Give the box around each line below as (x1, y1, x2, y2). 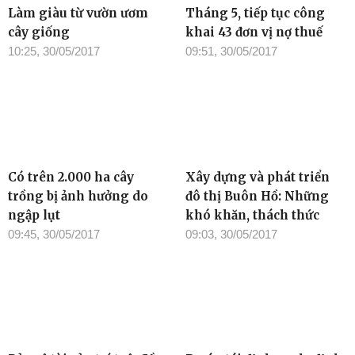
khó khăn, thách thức (185, 207, 319, 223)
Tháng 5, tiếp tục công (185, 5, 325, 21)
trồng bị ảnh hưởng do (8, 188, 148, 204)
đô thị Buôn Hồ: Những (185, 188, 329, 204)
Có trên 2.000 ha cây (8, 169, 134, 185)
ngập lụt (8, 207, 60, 223)
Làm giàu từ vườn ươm (8, 5, 148, 21)
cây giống (8, 24, 70, 40)
